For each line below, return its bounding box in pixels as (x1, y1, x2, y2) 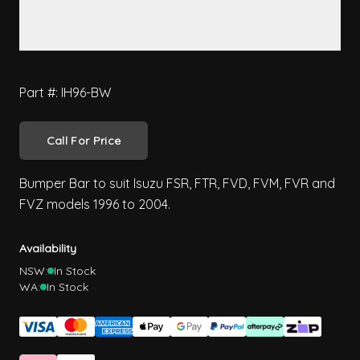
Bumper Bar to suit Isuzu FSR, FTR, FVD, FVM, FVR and (19, 175, 335, 192)
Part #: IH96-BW (19, 84, 111, 101)
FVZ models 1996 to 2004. (19, 196, 170, 213)
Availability (19, 241, 76, 256)
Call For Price (46, 133, 121, 149)
